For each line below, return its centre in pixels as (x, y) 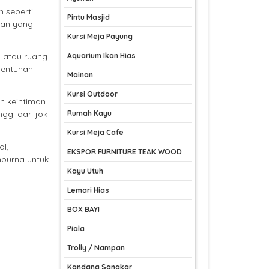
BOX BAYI (83, 210)
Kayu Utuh (85, 171)
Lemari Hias (88, 190)
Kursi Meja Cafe (95, 133)
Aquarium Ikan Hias (101, 56)
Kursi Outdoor (92, 94)
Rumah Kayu (89, 113)
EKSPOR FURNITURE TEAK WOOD (125, 152)
